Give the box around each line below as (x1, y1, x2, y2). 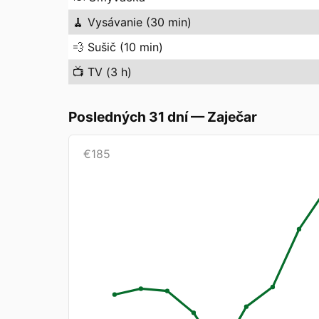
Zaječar (207, 108, 257, 125)
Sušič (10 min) (88, 40, 163, 54)
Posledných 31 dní (68, 108, 188, 125)
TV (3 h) (88, 65, 132, 79)
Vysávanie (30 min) (88, 15, 192, 29)
